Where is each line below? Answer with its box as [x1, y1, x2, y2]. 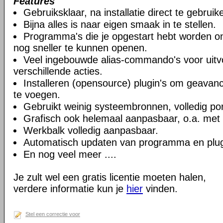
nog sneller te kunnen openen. [13, 42, 147, 53]
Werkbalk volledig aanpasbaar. [23, 125, 158, 136]
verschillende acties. [13, 66, 103, 77]
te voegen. [13, 89, 60, 100]
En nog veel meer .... [23, 149, 116, 160]
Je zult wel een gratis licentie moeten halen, [13, 172, 206, 183]
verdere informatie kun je [13, 183, 126, 194]
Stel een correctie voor [25, 211, 80, 217]
